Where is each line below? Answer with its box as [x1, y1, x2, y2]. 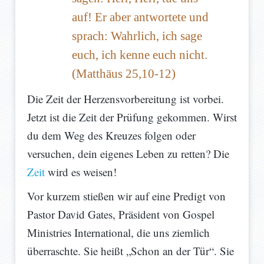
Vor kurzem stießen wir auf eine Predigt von [27, 189, 226, 204]
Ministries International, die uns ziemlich [27, 225, 210, 240]
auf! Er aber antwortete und [71, 10, 209, 25]
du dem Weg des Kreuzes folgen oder [27, 128, 196, 143]
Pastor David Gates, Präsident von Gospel [27, 207, 214, 222]
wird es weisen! [45, 164, 117, 180]
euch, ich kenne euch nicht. [71, 48, 207, 62]
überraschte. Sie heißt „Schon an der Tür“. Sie [27, 243, 234, 259]
